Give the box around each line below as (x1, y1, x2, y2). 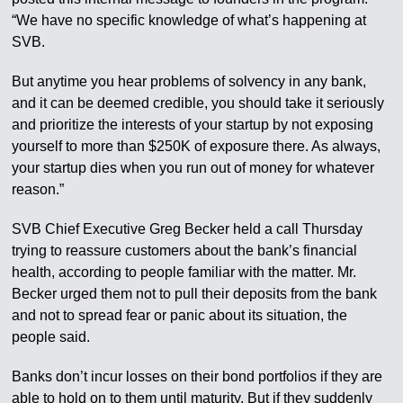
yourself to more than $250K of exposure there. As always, (12, 139, 381, 155)
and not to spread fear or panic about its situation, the (12, 308, 348, 324)
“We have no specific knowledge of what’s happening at (12, 13, 367, 29)
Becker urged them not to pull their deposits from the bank (12, 286, 378, 302)
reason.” (12, 182, 65, 198)
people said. (12, 329, 91, 345)
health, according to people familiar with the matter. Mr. (12, 264, 357, 281)
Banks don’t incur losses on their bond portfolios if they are (12, 369, 383, 385)
